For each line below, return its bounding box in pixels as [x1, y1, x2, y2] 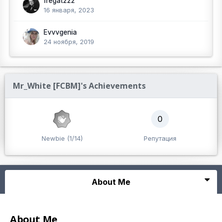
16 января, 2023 [44, 6, 94, 14]
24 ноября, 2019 [44, 38, 94, 46]
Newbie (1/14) [41, 134, 83, 142]
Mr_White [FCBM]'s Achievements [13, 80, 146, 91]
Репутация [144, 134, 176, 142]
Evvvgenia [44, 28, 77, 36]
